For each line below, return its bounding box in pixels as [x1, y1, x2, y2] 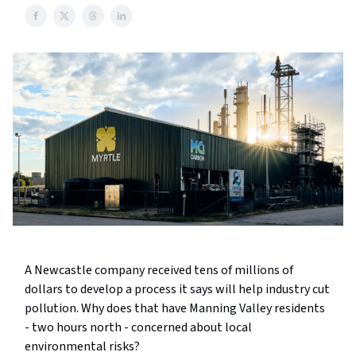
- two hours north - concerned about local [25, 319, 252, 337]
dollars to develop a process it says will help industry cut [25, 281, 330, 299]
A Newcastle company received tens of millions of [25, 261, 293, 280]
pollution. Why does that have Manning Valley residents [25, 300, 325, 318]
